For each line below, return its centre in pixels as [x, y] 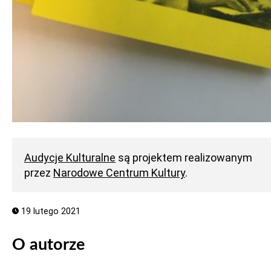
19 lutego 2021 [49, 211]
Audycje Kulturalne [70, 158]
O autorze [48, 245]
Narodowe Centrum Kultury [119, 173]
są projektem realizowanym [184, 158]
